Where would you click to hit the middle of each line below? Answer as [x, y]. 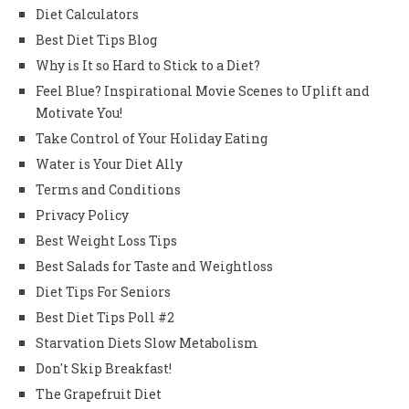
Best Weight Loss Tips [106, 240]
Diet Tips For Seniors [103, 291]
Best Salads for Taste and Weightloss [154, 266]
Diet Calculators [87, 14]
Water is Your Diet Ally [109, 163]
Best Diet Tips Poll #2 [105, 317]
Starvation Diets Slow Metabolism [147, 342]
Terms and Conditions [108, 189]
